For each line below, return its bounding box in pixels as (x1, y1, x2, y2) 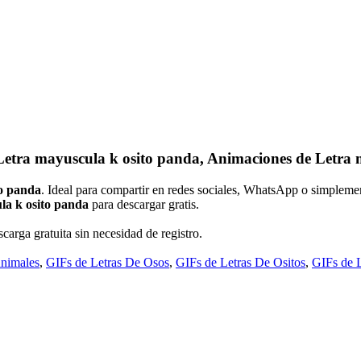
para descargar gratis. (89, 197, 199, 211)
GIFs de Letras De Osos (46, 255, 169, 269)
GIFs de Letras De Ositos (176, 255, 305, 269)
